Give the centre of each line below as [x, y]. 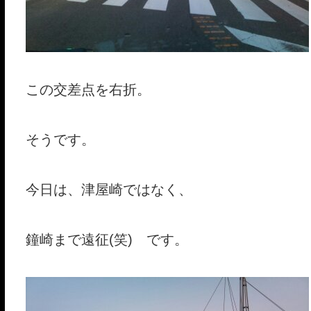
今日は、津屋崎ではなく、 [109, 190]
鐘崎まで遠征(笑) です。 [107, 239]
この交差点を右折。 [88, 90]
